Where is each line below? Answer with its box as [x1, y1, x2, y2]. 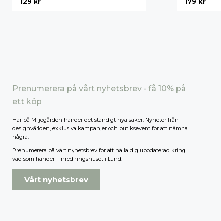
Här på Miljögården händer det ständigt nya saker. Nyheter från [12, 116, 179, 123]
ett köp [12, 96, 42, 106]
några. [12, 133, 29, 140]
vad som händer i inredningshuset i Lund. [12, 155, 122, 162]
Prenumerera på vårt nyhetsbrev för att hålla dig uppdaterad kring [12, 147, 185, 154]
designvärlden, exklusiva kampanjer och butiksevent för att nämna [12, 124, 188, 132]
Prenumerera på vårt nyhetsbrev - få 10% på [12, 83, 186, 93]
